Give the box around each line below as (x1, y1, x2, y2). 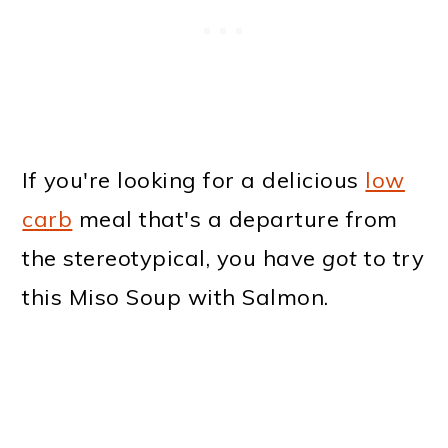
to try (364, 244, 425, 273)
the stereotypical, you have (22, 244, 323, 273)
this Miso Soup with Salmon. (22, 283, 329, 312)
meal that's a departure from (72, 205, 398, 234)
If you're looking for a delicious (22, 166, 366, 195)
